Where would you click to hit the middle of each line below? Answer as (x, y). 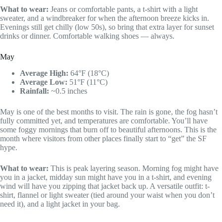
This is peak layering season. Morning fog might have (134, 168)
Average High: (44, 73)
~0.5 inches (68, 91)
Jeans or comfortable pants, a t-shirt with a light (123, 9)
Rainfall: (34, 91)
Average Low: (44, 82)
